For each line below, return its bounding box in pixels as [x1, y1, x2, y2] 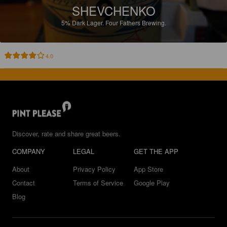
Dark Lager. [71, 18, 105, 27]
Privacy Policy [73, 164, 116, 174]
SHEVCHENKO [71, 2, 156, 19]
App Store [134, 164, 163, 174]
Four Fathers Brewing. [105, 18, 166, 27]
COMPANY [12, 146, 45, 156]
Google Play [134, 178, 170, 187]
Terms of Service [73, 178, 123, 187]
